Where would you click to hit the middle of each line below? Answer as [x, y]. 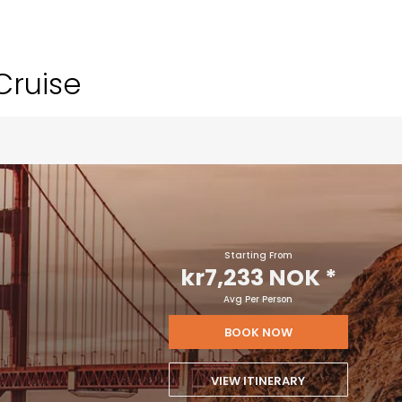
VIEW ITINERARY [258, 381]
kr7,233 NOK [250, 278]
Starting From [258, 256]
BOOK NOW [258, 333]
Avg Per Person [258, 300]
